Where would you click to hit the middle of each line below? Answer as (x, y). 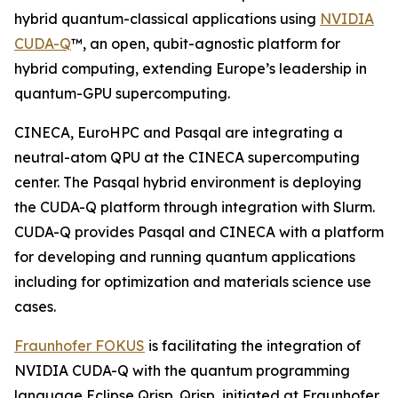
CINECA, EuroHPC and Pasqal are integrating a (179, 132)
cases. (35, 306)
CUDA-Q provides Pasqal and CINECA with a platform (199, 232)
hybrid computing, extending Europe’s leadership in (191, 68)
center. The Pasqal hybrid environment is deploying (188, 182)
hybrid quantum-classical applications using (167, 19)
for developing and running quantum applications (185, 257)
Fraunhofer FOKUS (80, 346)
